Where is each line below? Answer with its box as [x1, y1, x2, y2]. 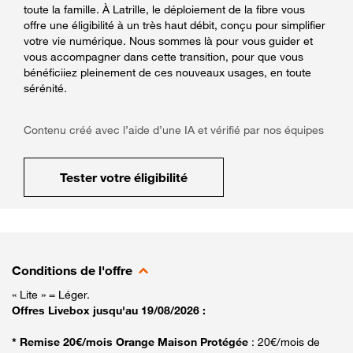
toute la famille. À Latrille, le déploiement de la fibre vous [24, 2, 305, 16]
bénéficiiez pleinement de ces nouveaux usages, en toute [24, 65, 311, 79]
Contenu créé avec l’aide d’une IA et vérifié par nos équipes [24, 122, 324, 136]
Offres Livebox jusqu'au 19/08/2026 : [12, 303, 206, 317]
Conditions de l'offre [12, 262, 132, 278]
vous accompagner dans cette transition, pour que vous [24, 49, 303, 63]
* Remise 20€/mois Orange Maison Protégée [12, 334, 251, 348]
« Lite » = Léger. [12, 287, 90, 301]
